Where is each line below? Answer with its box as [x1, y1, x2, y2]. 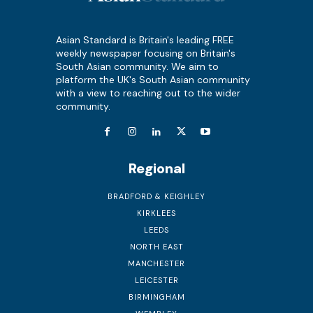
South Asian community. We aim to [56, 59, 219, 73]
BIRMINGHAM [128, 291, 185, 302]
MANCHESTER [128, 258, 185, 268]
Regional [128, 159, 185, 177]
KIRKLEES [137, 208, 176, 218]
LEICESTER [134, 275, 179, 285]
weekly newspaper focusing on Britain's [56, 46, 235, 59]
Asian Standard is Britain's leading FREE [56, 33, 234, 46]
